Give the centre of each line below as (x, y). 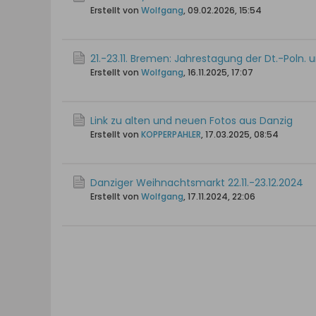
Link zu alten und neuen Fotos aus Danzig (192, 121)
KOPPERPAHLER (171, 134)
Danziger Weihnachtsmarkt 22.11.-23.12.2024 (197, 183)
